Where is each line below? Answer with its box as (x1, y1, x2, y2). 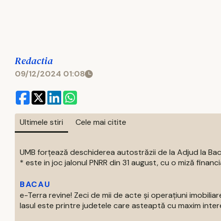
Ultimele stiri (20, 117, 63, 127)
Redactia (15, 54, 53, 68)
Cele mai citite (75, 117, 126, 127)
